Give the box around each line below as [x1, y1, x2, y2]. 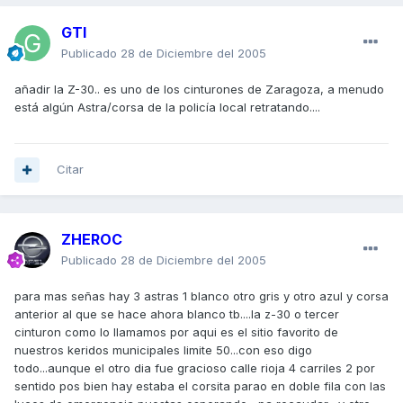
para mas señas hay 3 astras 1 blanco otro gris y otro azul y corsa [14, 289, 389, 304]
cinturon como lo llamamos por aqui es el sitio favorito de [14, 325, 338, 340]
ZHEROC [61, 230, 122, 249]
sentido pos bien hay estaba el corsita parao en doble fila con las [14, 379, 386, 394]
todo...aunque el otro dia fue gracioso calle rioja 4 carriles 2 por [14, 361, 375, 376]
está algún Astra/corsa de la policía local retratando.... [14, 100, 320, 115]
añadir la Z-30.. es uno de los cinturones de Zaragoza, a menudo [14, 82, 384, 97]
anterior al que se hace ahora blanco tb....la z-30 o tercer [14, 307, 339, 322]
